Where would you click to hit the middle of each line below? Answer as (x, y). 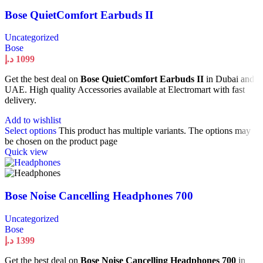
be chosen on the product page (61, 141)
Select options (31, 131)
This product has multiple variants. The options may (155, 131)
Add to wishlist (33, 120)
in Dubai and (229, 79)
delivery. (21, 100)
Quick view (26, 152)
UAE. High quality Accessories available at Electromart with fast (125, 90)
